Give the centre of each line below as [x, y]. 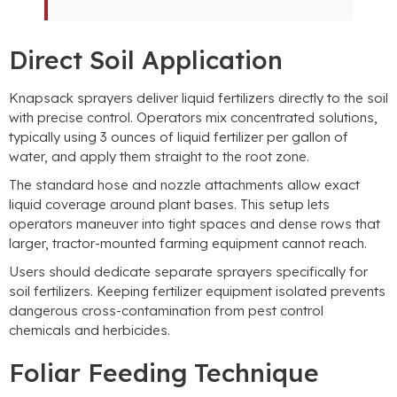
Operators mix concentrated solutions [255, 118]
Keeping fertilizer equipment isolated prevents [241, 292]
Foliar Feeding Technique [164, 373]
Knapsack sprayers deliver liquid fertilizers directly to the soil [198, 98]
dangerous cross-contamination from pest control [166, 311]
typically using [53, 137]
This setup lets [285, 205]
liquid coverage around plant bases [121, 205]
